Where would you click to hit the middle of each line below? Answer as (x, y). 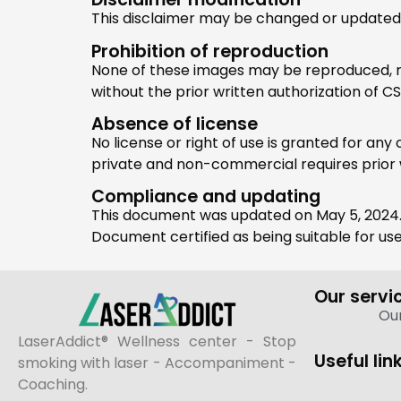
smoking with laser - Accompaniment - (157, 363)
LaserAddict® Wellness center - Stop (157, 342)
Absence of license (175, 124)
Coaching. (53, 385)
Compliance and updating (206, 197)
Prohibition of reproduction (210, 51)
